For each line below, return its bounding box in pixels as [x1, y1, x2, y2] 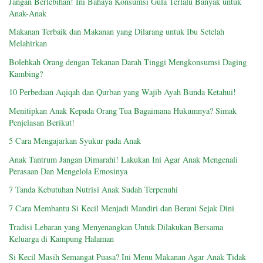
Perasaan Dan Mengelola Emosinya [9, 165, 127, 177]
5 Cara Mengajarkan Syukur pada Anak [9, 135, 141, 147]
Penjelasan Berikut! [9, 116, 75, 128]
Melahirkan [9, 38, 47, 49]
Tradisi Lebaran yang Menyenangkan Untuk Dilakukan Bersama [9, 221, 223, 232]
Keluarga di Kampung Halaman [9, 232, 114, 244]
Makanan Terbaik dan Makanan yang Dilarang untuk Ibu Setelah [9, 26, 224, 38]
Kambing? [9, 68, 43, 79]
